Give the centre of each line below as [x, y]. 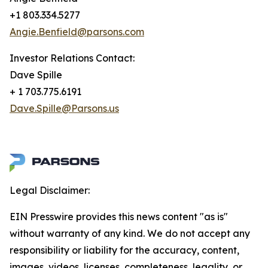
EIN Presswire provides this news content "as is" [119, 217]
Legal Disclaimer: [50, 190]
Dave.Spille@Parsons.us [64, 108]
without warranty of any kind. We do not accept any [130, 233]
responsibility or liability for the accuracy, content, [124, 250]
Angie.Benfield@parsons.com [77, 32]
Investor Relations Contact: [72, 58]
